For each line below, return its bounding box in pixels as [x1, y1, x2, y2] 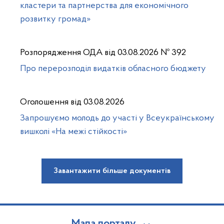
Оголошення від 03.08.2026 [20, 97, 124, 107]
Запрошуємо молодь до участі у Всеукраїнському [20, 113, 214, 123]
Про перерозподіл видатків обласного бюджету [20, 64, 206, 73]
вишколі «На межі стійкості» [20, 127, 127, 136]
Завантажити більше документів [53, 167, 170, 175]
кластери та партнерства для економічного [20, 1, 188, 10]
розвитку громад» [20, 14, 90, 24]
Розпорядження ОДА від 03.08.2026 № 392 [20, 48, 186, 57]
